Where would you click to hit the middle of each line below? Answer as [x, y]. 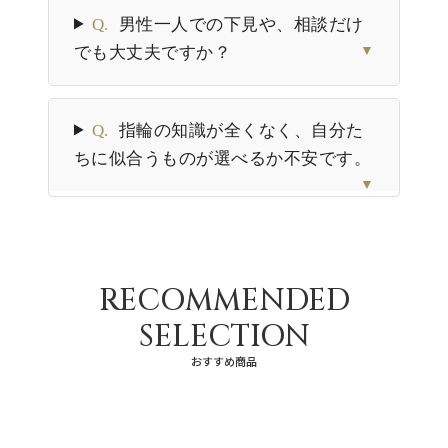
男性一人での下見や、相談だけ [241, 24]
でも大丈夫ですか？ [153, 52]
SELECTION [224, 336]
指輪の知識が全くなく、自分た [241, 130]
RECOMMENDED [224, 300]
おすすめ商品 [224, 360]
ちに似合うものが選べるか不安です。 [223, 158]
